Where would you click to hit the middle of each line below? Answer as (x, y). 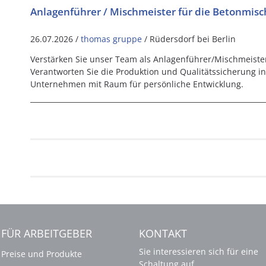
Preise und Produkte (42, 254)
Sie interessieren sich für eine (199, 251)
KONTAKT (163, 233)
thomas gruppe (111, 39)
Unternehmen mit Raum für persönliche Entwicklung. (137, 84)
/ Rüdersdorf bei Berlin (190, 39)
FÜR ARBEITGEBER (47, 233)
